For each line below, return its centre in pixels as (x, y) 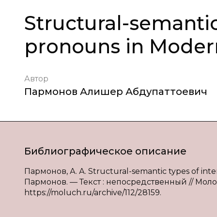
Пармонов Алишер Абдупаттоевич (116, 92)
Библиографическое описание (105, 151)
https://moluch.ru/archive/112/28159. (93, 193)
